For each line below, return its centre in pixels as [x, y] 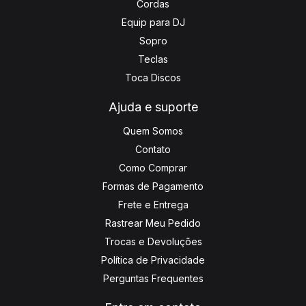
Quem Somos [153, 130]
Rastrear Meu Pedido [153, 223]
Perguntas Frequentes [153, 278]
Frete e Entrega [153, 204]
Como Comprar [153, 167]
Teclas [153, 59]
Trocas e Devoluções [153, 241]
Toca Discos [153, 77]
